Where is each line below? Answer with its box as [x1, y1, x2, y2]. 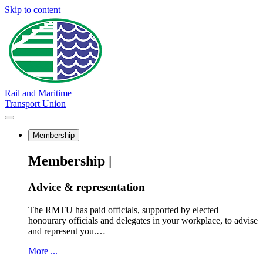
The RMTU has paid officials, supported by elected [28, 204, 218, 215]
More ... [28, 245, 58, 256]
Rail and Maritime [5, 88, 72, 98]
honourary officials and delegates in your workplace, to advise [28, 215, 258, 225]
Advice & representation [28, 180, 145, 193]
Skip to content [5, 5, 60, 15]
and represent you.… [28, 225, 106, 236]
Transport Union [5, 99, 66, 109]
